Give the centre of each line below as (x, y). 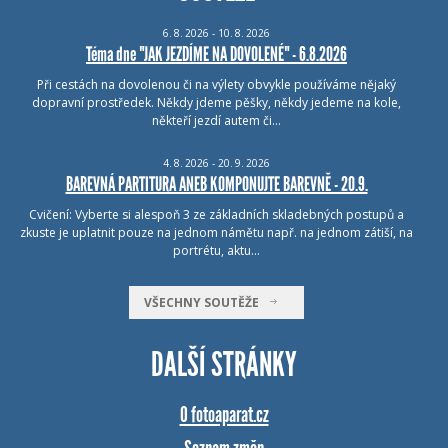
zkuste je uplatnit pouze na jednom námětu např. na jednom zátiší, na (216, 233)
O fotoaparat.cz (224, 414)
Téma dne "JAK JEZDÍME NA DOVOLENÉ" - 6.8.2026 (216, 53)
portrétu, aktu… (216, 251)
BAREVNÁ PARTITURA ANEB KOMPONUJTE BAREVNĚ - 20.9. (216, 184)
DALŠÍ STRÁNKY (224, 364)
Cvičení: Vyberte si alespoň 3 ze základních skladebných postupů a (216, 215)
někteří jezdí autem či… (216, 120)
